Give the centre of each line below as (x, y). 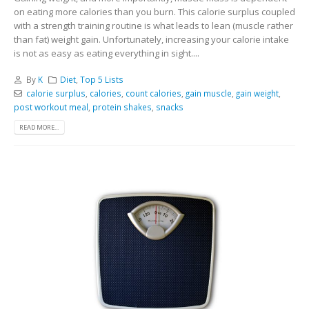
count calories (153, 93)
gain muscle (208, 93)
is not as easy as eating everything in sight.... (107, 53)
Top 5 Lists (102, 80)
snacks (170, 107)
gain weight (257, 93)
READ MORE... (39, 128)
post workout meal (51, 107)
